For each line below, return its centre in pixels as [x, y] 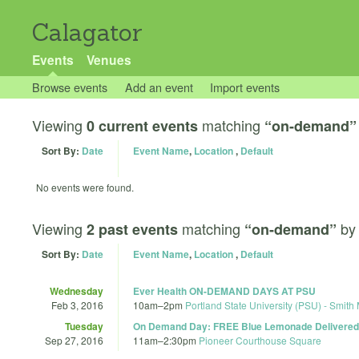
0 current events [142, 126]
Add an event [159, 87]
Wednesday [77, 290]
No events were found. [85, 187]
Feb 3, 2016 [77, 305]
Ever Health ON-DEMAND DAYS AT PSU [224, 290]
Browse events [70, 87]
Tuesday [84, 326]
